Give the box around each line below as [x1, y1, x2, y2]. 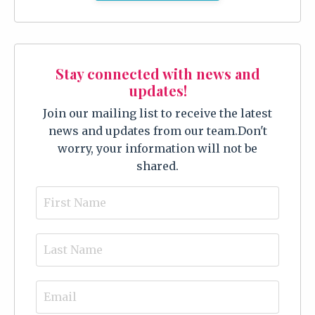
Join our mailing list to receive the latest [43, 105, 272, 120]
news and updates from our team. [48, 123, 238, 138]
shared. [136, 158, 179, 173]
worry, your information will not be [58, 141, 257, 155]
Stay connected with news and [55, 63, 260, 83]
